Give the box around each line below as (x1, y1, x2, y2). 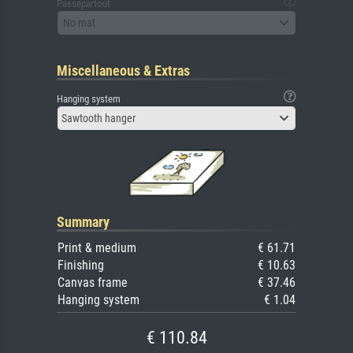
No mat (63, 16, 95, 29)
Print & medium (58, 240, 136, 256)
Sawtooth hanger (61, 112, 136, 125)
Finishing (58, 258, 104, 273)
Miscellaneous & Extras (57, 62, 190, 80)
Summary (57, 214, 110, 231)
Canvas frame (58, 275, 128, 291)
